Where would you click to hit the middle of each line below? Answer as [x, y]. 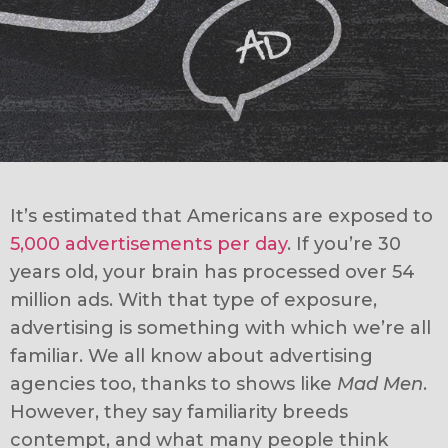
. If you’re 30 [344, 244]
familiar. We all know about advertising [191, 356]
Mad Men [380, 384]
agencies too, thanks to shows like [173, 384]
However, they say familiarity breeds [179, 412]
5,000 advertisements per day [148, 244]
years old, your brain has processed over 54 [212, 272]
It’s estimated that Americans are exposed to [221, 216]
